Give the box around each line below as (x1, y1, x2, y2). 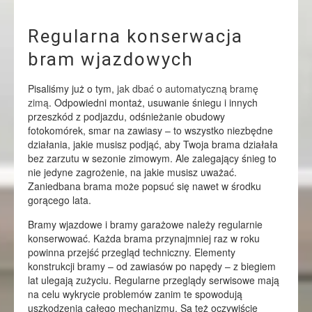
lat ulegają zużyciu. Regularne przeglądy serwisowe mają (28, 273, 279, 287)
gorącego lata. (28, 193, 94, 207)
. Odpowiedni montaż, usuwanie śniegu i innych (49, 95, 258, 109)
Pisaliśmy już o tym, (28, 81, 117, 95)
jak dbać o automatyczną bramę (117, 81, 258, 95)
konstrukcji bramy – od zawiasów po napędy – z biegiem (28, 259, 276, 273)
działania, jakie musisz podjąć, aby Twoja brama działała (28, 137, 278, 151)
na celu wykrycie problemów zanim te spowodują (28, 287, 242, 301)
